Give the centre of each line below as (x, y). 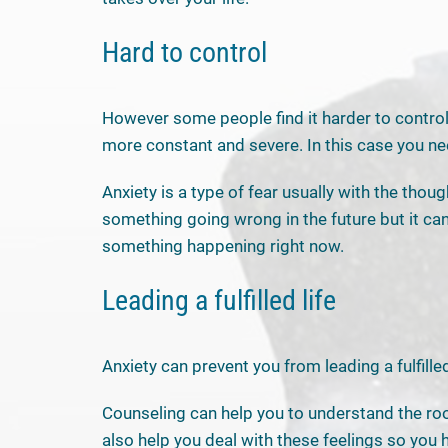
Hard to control (184, 52)
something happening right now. (223, 245)
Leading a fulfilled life (219, 300)
